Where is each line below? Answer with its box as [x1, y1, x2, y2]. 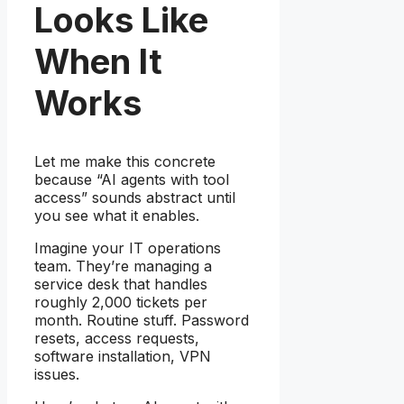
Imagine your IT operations [34, 238, 221, 257]
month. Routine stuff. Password [34, 310, 249, 329]
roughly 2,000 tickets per [34, 292, 207, 311]
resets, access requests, [34, 328, 199, 347]
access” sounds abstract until [34, 188, 235, 207]
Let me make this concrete [34, 151, 216, 170]
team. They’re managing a [34, 256, 212, 275]
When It [34, 41, 162, 83]
